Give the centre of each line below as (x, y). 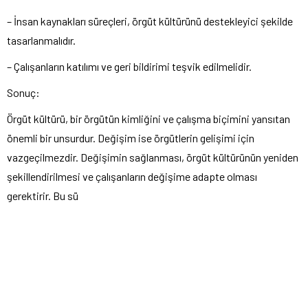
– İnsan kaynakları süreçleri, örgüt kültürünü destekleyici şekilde (150, 21)
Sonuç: (23, 93)
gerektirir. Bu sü (43, 196)
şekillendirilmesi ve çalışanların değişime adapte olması (132, 177)
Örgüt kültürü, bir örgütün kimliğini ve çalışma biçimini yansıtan (148, 119)
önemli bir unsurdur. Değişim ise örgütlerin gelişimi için (131, 138)
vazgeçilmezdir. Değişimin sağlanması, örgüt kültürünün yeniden (153, 157)
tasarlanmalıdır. (41, 41)
